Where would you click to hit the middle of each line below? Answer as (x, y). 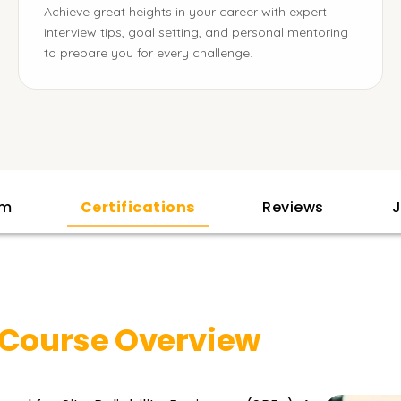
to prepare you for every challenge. (148, 53)
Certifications (137, 207)
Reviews (293, 207)
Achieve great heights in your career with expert (185, 12)
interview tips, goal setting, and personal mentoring (196, 32)
